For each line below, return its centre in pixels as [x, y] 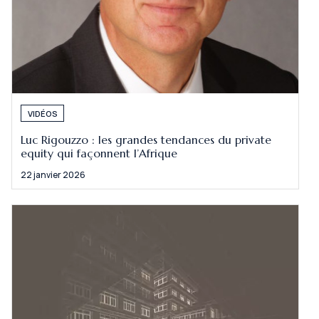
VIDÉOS [42, 113]
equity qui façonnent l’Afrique [99, 154]
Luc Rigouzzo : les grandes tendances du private [146, 140]
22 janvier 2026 [53, 174]
